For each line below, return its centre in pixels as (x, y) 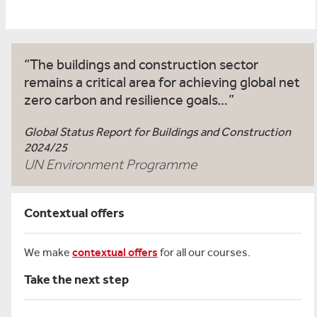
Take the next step (76, 279)
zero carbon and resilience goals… (126, 100)
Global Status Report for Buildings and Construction (157, 132)
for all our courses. (204, 252)
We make (48, 252)
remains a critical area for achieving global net (162, 82)
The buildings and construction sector (144, 65)
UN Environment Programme (111, 165)
